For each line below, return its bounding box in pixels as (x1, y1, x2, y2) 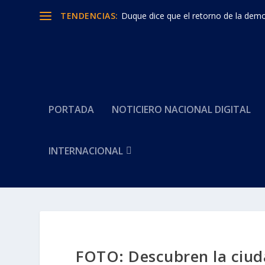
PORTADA (49, 103, 95, 116)
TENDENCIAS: (60, 9, 118, 21)
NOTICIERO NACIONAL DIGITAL (112, 103, 251, 116)
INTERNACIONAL (49, 144, 124, 157)
